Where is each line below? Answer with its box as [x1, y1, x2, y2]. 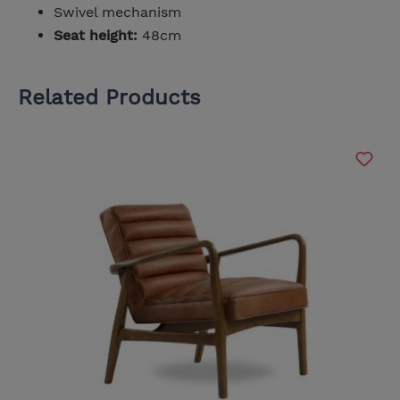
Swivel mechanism [54, 3, 181, 21]
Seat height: [54, 26, 137, 44]
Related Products [18, 84, 201, 110]
